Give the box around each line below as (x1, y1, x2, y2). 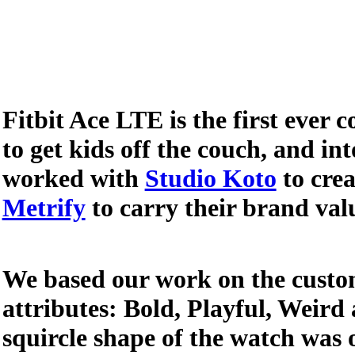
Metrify (2, 193, 86, 222)
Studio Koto (144, 164, 277, 193)
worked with (2, 164, 145, 193)
